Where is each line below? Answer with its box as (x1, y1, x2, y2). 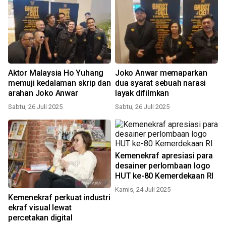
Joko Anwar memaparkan (115, 68, 207, 78)
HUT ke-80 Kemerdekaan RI (115, 171, 214, 181)
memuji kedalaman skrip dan (8, 78, 111, 88)
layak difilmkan (115, 88, 169, 98)
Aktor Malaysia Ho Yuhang (8, 68, 104, 78)
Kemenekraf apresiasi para (115, 151, 213, 160)
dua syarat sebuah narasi (115, 78, 206, 88)
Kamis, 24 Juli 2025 (115, 186, 171, 193)
